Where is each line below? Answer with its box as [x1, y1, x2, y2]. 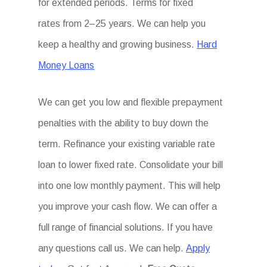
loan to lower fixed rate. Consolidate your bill [38, 160, 223, 170]
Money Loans [38, 60, 95, 70]
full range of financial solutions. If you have [38, 222, 213, 232]
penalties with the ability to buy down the [38, 118, 209, 128]
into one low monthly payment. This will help [38, 181, 221, 191]
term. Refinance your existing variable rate [38, 139, 216, 149]
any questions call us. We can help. [38, 243, 187, 253]
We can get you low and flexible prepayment [38, 97, 223, 107]
